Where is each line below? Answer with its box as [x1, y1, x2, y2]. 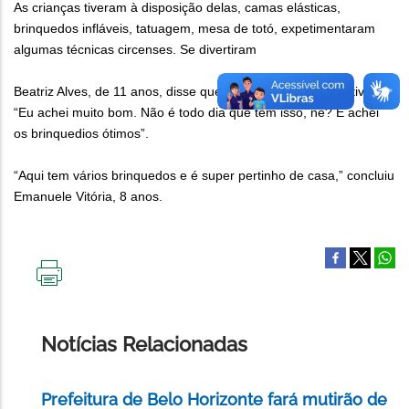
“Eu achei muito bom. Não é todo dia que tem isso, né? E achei [14, 105, 379, 121]
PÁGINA [49, 315, 95, 330]
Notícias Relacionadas [41, 332, 247, 357]
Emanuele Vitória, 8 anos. [14, 189, 163, 204]
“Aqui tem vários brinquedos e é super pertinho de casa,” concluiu [14, 168, 394, 184]
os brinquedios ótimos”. [14, 126, 149, 142]
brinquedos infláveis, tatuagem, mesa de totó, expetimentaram [14, 21, 375, 37]
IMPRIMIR [49, 286, 104, 301]
